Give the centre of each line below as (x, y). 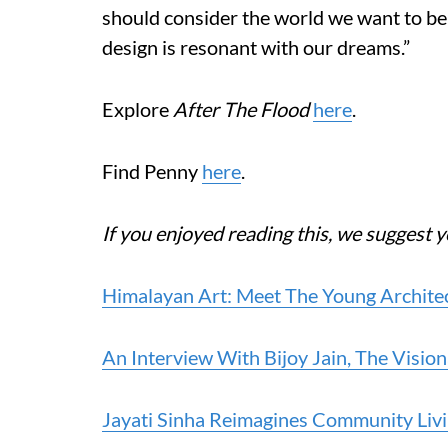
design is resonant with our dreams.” (256, 47)
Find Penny (152, 171)
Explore (137, 109)
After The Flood (241, 109)
